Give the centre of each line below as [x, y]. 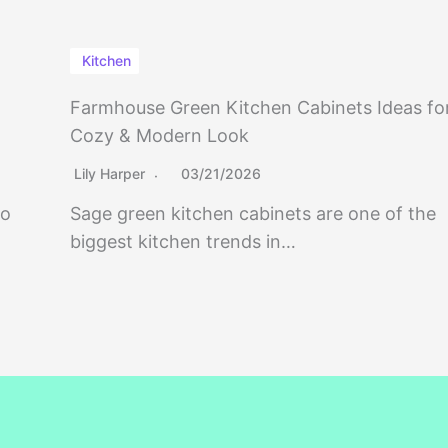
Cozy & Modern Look [159, 136]
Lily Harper [109, 174]
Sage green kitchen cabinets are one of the [253, 214]
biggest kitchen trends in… [183, 242]
